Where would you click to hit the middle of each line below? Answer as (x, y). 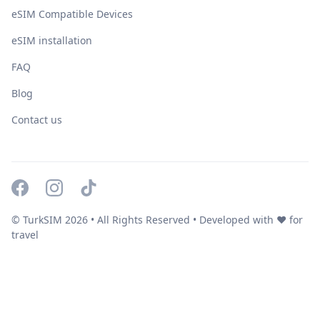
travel (25, 235)
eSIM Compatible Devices (72, 14)
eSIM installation (52, 41)
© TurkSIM (38, 220)
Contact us (37, 120)
